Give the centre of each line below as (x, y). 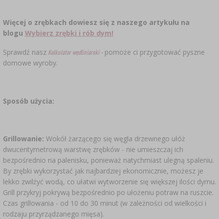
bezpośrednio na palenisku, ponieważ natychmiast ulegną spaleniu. (108, 160)
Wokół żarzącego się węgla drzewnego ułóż (114, 139)
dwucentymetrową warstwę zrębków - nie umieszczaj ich (93, 150)
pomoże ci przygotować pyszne (153, 52)
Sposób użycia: (29, 101)
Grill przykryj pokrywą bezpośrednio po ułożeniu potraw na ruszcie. (108, 193)
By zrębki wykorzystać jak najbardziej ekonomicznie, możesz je (103, 171)
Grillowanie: (23, 139)
